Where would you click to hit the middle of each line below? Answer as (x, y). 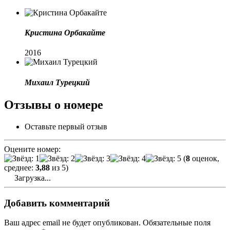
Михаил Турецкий (57, 82)
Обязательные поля (177, 223)
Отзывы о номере (54, 105)
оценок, (205, 158)
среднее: (20, 167)
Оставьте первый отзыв (66, 126)
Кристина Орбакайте (65, 33)
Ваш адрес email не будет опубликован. (72, 223)
